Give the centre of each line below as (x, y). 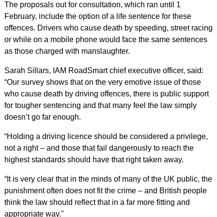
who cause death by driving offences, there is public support (106, 94)
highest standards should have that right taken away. (94, 160)
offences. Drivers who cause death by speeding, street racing (108, 28)
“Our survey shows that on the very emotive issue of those (102, 82)
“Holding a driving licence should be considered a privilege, (106, 136)
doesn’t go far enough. (42, 117)
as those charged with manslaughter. (67, 51)
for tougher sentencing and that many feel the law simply (100, 105)
